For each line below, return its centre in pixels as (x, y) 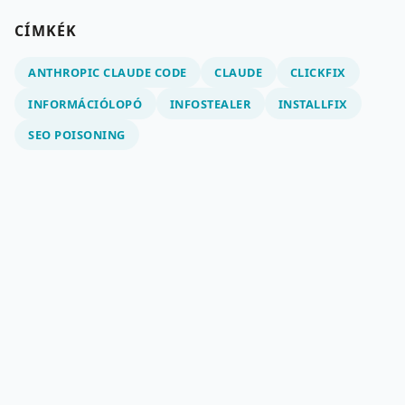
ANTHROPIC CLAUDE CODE (108, 73)
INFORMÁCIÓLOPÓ (85, 104)
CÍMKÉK (46, 30)
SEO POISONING (77, 134)
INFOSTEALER (210, 104)
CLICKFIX (318, 73)
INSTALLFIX (313, 104)
